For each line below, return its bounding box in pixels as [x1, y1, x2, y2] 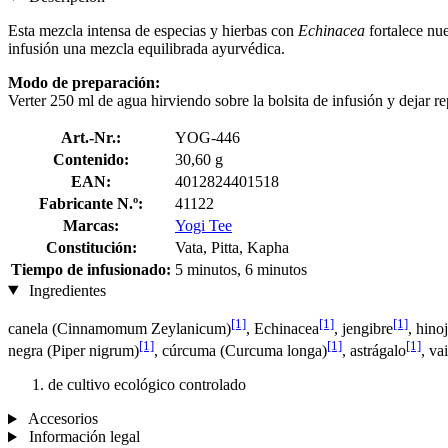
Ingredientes [24, 281, 106, 299]
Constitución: [45, 238, 137, 256]
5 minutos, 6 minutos [175, 260, 307, 278]
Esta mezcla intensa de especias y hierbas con [8, 21, 298, 39]
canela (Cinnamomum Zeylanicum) [8, 319, 231, 337]
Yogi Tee [175, 216, 232, 234]
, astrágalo [342, 342, 406, 360]
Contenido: [53, 150, 129, 168]
